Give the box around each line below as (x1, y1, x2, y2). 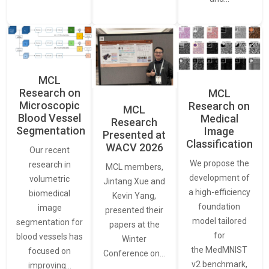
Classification (186, 138, 253, 151)
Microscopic (19, 98, 80, 112)
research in (28, 159, 71, 169)
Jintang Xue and (103, 177, 166, 187)
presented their (105, 205, 164, 216)
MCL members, (105, 162, 163, 172)
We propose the (189, 159, 249, 169)
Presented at (103, 128, 166, 142)
